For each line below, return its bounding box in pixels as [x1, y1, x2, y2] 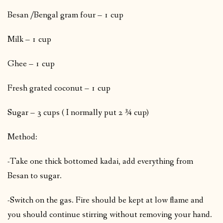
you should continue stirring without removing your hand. [7, 209, 212, 221]
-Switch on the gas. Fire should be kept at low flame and [7, 195, 204, 207]
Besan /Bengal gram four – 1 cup [7, 9, 123, 21]
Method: [7, 131, 37, 143]
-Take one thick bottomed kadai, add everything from [7, 156, 193, 168]
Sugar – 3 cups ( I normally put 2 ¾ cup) [7, 107, 149, 119]
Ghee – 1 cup [7, 58, 55, 70]
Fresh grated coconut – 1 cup [7, 83, 111, 95]
